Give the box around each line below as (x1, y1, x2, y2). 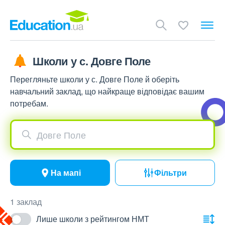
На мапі (50, 167, 81, 178)
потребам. (10, 97, 48, 109)
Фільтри (154, 167, 187, 178)
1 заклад (10, 196, 42, 207)
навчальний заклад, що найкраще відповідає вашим (10, 85, 204, 97)
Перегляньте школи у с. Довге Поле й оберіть (10, 73, 179, 85)
